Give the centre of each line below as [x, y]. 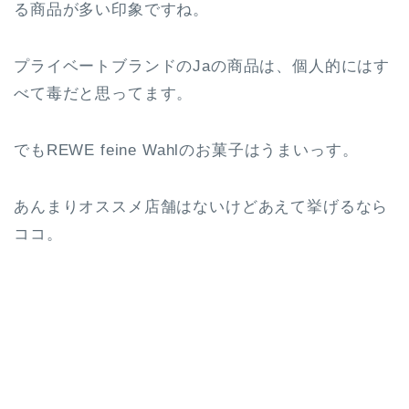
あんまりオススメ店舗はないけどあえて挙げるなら [201, 207]
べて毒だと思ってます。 [104, 94]
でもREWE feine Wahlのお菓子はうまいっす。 [186, 151]
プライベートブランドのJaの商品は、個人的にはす [202, 67]
